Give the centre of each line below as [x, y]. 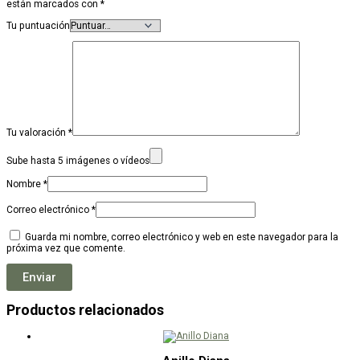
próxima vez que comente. [66, 248]
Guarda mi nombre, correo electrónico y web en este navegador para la [182, 237]
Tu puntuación [38, 25]
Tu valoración [37, 133]
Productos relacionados [85, 311]
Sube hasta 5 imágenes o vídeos [78, 161]
